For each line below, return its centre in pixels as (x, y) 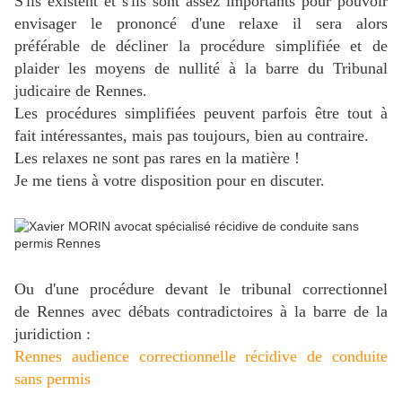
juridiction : (52, 334)
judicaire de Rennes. (81, 91)
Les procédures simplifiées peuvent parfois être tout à (201, 114)
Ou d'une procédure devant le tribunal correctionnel (201, 289)
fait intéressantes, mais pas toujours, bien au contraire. (192, 136)
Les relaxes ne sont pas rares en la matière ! (157, 158)
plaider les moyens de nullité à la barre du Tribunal (201, 69)
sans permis (52, 379)
